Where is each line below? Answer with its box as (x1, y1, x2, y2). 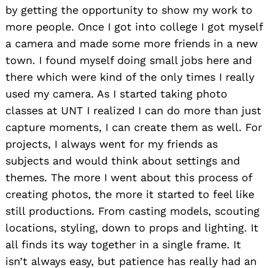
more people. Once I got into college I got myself (5, 20, 263, 33)
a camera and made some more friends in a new (5, 37, 258, 50)
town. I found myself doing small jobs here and (5, 54, 252, 67)
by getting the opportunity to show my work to (5, 4, 252, 17)
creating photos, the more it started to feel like (5, 188, 254, 201)
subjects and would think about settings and (5, 154, 240, 167)
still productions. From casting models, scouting (5, 205, 260, 218)
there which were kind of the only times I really (5, 71, 254, 84)
